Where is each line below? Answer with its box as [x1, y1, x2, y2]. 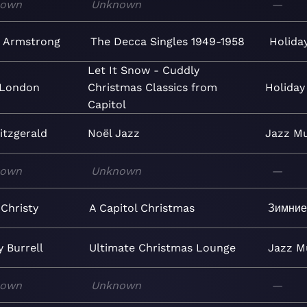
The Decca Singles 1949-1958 [90, 35, 245, 48]
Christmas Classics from [87, 81, 217, 94]
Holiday [265, 81, 305, 94]
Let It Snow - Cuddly [87, 64, 199, 77]
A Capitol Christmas [89, 201, 195, 214]
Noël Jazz [88, 127, 140, 140]
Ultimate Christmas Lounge [89, 241, 236, 254]
